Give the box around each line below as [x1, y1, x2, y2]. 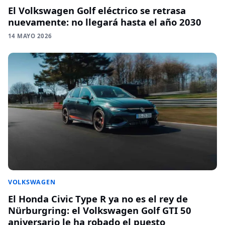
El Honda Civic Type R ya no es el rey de [8, 192, 188, 205]
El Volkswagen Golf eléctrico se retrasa [8, 4, 186, 17]
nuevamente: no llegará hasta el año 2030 [8, 15, 201, 28]
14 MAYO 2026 [8, 32, 52, 40]
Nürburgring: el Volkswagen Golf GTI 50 [8, 203, 191, 216]
